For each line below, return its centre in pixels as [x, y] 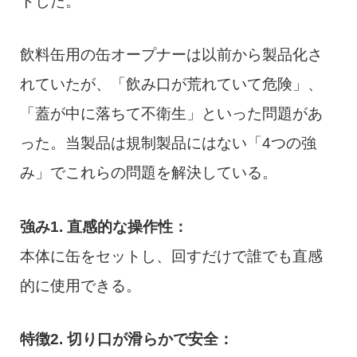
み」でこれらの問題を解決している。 [148, 173]
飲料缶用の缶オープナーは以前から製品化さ [171, 55]
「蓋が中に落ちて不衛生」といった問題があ [171, 114]
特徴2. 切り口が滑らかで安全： [126, 339]
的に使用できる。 [80, 285]
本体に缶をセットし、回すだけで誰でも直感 [171, 256]
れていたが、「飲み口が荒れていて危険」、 [171, 84]
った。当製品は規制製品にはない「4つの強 [168, 143]
